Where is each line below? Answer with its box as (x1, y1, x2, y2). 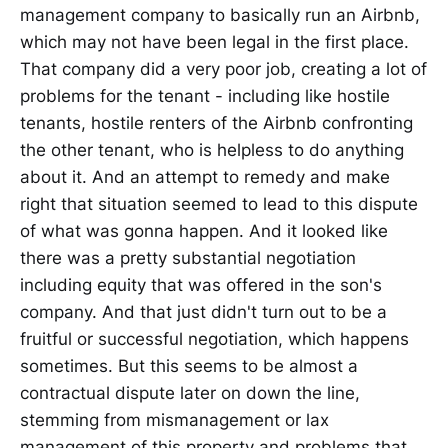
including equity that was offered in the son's (20, 274, 382, 295)
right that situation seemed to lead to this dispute (20, 193, 418, 214)
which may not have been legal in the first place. (20, 31, 409, 52)
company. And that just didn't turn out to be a (20, 301, 387, 322)
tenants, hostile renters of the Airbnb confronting (20, 112, 413, 133)
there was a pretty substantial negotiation (20, 247, 356, 268)
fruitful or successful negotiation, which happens (20, 328, 409, 349)
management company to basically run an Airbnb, (20, 4, 420, 25)
